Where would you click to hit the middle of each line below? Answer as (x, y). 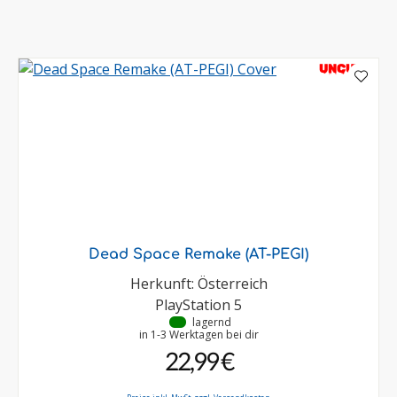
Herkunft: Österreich (198, 284)
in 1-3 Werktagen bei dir (198, 335)
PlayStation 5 (198, 305)
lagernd (212, 323)
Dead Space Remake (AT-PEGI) (198, 255)
